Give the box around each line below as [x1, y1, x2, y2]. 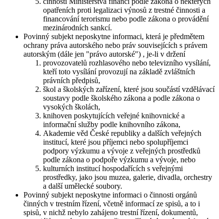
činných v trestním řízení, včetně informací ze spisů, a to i [23, 199, 200, 208]
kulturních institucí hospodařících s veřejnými [43, 164, 183, 173]
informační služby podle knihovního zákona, [43, 120, 180, 129]
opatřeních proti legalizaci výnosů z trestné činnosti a [43, 6, 205, 15]
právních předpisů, [43, 76, 100, 85]
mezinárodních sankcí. [43, 23, 112, 32]
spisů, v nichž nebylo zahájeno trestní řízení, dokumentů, [23, 208, 198, 217]
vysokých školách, [43, 103, 100, 111]
